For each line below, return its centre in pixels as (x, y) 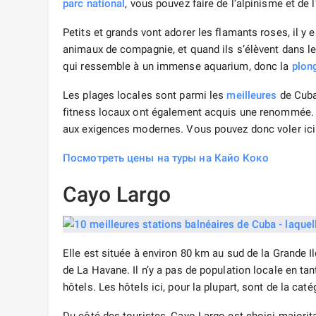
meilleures (252, 96)
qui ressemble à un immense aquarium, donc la (177, 67)
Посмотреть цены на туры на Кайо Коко (166, 158)
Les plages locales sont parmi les (145, 96)
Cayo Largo (117, 195)
